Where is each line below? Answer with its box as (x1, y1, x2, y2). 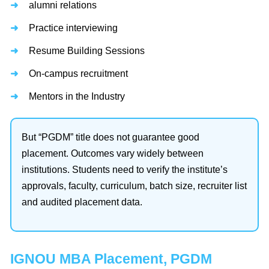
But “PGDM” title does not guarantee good (22, 132, 199, 143)
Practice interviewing (29, 23, 118, 34)
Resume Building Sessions (29, 46, 145, 56)
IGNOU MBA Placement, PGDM (10, 251, 212, 267)
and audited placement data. (22, 197, 142, 208)
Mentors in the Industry (29, 91, 125, 102)
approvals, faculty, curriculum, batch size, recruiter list (22, 181, 247, 192)
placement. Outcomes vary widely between (22, 148, 204, 159)
